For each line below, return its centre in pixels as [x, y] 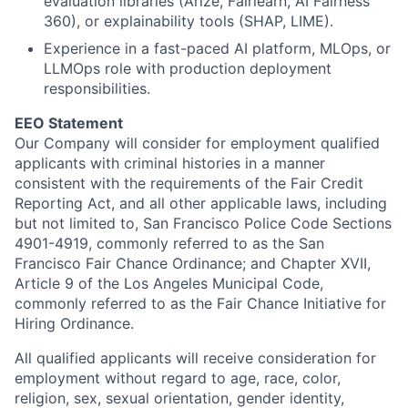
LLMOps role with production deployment [188, 68]
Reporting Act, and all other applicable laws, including [201, 203]
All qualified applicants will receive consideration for [195, 358]
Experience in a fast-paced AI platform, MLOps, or [217, 48]
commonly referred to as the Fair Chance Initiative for [200, 303]
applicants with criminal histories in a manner [170, 163]
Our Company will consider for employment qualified [197, 143]
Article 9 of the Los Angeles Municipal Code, [169, 283]
